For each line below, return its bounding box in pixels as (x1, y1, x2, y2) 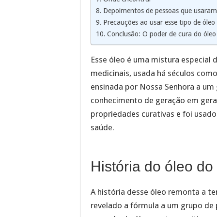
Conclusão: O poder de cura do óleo (107, 30, 216, 38)
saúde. (91, 123, 114, 133)
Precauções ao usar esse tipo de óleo (103, 18, 215, 27)
